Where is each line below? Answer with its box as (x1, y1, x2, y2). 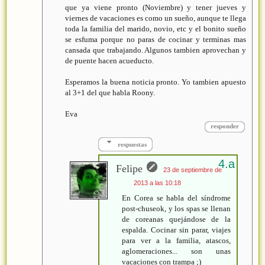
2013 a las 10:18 (134, 179, 182, 186)
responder (211, 122, 239, 130)
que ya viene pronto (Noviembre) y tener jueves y (65, 3, 246, 12)
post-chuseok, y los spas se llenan (122, 203, 231, 213)
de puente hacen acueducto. (65, 56, 154, 66)
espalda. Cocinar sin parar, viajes (122, 225, 231, 234)
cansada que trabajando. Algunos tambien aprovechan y (65, 46, 246, 55)
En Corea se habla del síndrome (122, 193, 231, 202)
